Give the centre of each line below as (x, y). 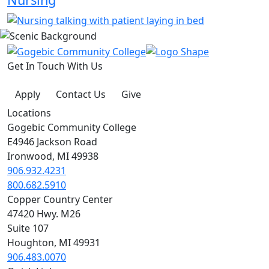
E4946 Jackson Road (52, 141)
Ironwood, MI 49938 (53, 156)
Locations (29, 113)
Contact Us (81, 94)
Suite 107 (28, 228)
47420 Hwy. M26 (44, 213)
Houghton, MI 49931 (54, 242)
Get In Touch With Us (55, 66)
